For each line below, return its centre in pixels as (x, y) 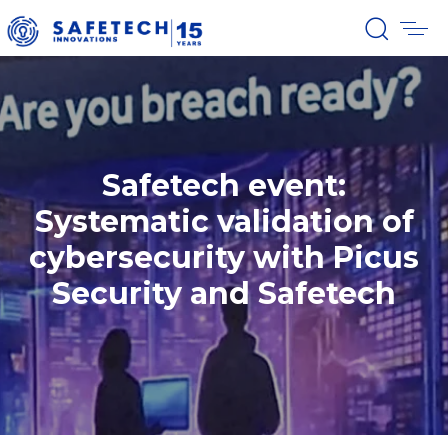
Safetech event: (224, 186)
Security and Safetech (224, 294)
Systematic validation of (224, 222)
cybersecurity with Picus (224, 258)
